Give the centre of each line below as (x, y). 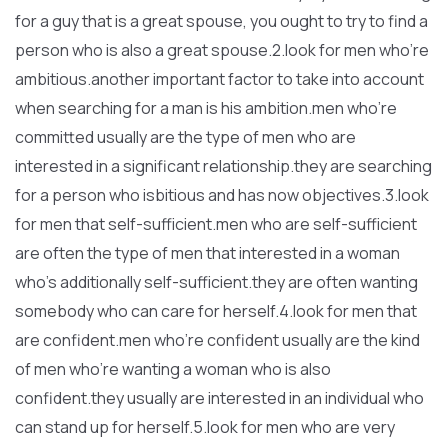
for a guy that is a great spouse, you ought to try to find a (221, 21)
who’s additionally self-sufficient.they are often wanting (216, 282)
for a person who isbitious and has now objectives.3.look (222, 195)
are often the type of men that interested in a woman (207, 253)
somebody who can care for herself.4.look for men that (216, 311)
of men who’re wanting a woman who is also (173, 369)
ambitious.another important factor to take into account (219, 79)
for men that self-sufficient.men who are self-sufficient (216, 224)
